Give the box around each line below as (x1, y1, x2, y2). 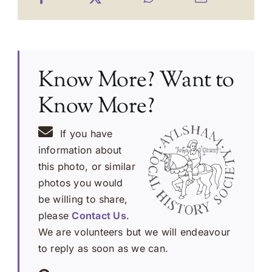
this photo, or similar (38, 160, 135, 172)
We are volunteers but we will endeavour (38, 225, 231, 238)
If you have (59, 127, 113, 140)
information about (38, 143, 122, 156)
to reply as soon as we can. (38, 242, 169, 254)
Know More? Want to (38, 65, 234, 97)
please (38, 209, 72, 222)
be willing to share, (38, 192, 128, 205)
